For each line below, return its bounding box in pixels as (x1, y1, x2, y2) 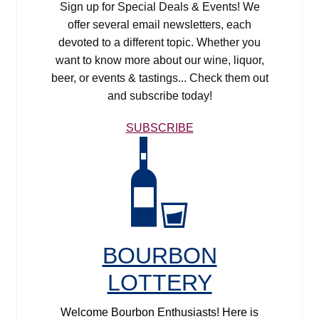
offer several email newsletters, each (68, 18, 251, 31)
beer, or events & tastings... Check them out (51, 71, 268, 84)
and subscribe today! (107, 89, 212, 102)
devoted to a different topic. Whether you (58, 36, 261, 48)
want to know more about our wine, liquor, (55, 53, 264, 66)
